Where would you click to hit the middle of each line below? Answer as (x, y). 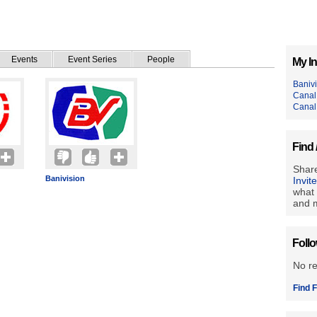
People (161, 59)
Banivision (65, 178)
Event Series (92, 59)
